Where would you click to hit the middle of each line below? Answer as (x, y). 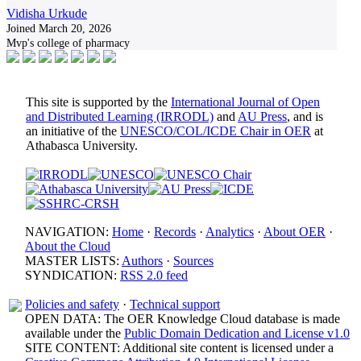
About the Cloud (68, 246)
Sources (193, 261)
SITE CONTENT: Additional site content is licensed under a (179, 348)
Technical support (175, 304)
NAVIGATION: (68, 232)
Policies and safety (72, 304)
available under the (75, 333)
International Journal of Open (245, 102)
